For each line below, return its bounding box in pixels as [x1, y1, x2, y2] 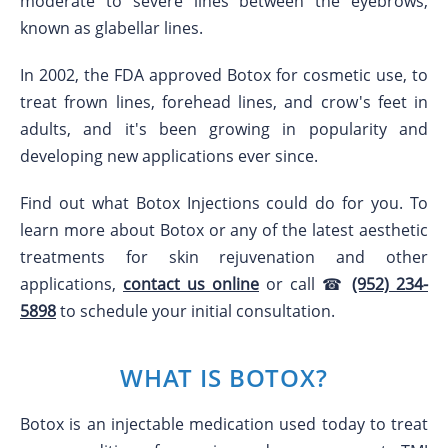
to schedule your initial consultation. [56, 300, 335, 322]
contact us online [123, 273, 259, 295]
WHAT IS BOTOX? [120, 361, 328, 394]
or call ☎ [259, 273, 352, 295]
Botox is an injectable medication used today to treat [20, 413, 428, 435]
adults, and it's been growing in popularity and [20, 118, 428, 140]
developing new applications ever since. [20, 145, 318, 167]
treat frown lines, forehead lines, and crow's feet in [20, 91, 428, 113]
